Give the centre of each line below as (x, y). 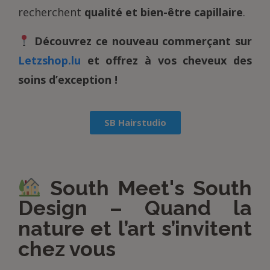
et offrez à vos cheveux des (166, 60)
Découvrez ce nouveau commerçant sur (143, 41)
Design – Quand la (135, 208)
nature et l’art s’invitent (135, 229)
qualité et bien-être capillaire (164, 12)
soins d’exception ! (68, 79)
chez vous (67, 249)
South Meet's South (146, 188)
